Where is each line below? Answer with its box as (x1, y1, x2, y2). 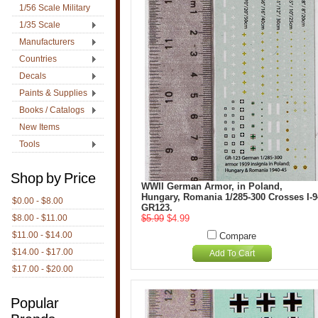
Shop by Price (11, 170, 96, 186)
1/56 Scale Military (19, 3, 90, 13)
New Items (19, 122, 60, 132)
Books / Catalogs (19, 105, 84, 115)
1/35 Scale (19, 20, 60, 30)
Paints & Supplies (19, 88, 87, 98)
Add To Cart (209, 248, 255, 258)
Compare (219, 231, 256, 241)
